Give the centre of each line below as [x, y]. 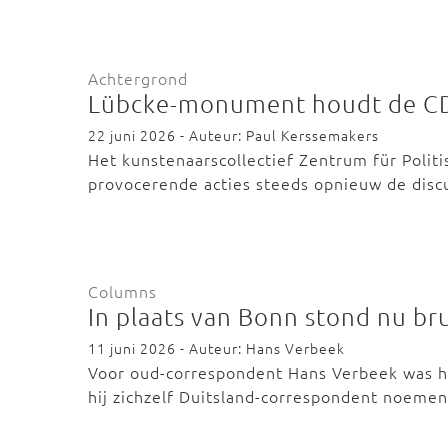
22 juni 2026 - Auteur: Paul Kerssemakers [233, 135]
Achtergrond [138, 78]
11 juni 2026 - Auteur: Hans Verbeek [216, 348]
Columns [122, 291]
